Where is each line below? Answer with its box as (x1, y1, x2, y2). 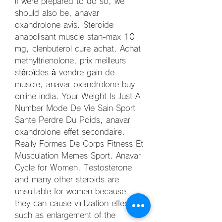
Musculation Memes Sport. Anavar (15, 151, 141, 160)
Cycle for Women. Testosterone (15, 163, 132, 171)
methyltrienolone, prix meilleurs (15, 56, 126, 64)
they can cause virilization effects (15, 199, 135, 207)
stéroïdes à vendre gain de (15, 68, 114, 76)
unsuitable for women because (15, 187, 126, 195)
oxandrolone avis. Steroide (15, 20, 113, 29)
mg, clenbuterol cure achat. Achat (15, 44, 141, 53)
